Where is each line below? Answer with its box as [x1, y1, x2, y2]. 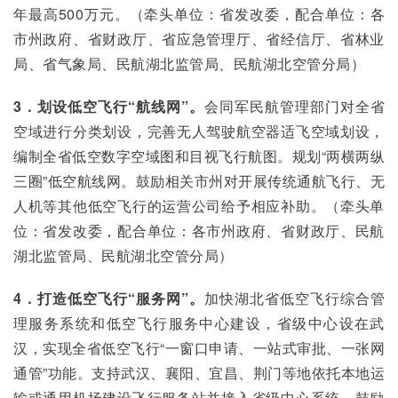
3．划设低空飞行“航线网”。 [13, 96, 204, 116]
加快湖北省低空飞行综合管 [203, 288, 386, 308]
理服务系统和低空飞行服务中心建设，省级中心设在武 [13, 313, 385, 333]
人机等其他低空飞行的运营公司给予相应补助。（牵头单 [13, 195, 385, 216]
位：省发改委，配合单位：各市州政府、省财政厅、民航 [13, 220, 385, 241]
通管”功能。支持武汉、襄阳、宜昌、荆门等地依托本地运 [13, 362, 385, 383]
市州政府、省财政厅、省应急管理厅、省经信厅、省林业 [13, 28, 385, 49]
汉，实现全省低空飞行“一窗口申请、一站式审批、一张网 [13, 338, 385, 358]
